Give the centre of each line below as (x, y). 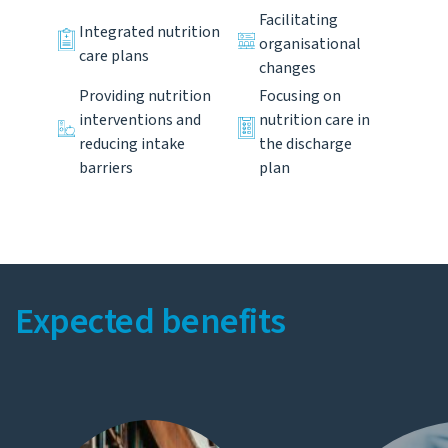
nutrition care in (314, 119)
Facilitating (298, 19)
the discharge (305, 143)
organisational (310, 43)
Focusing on (300, 95)
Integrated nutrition (149, 31)
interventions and (140, 119)
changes (287, 67)
